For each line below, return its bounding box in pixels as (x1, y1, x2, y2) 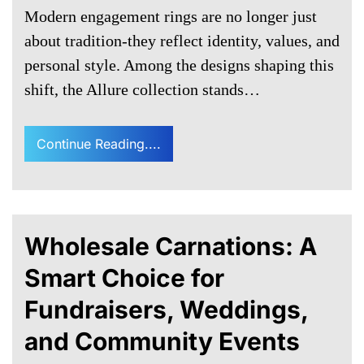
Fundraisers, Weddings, (24, 295, 308, 325)
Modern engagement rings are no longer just (24, 7, 317, 26)
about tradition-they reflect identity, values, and (24, 32, 340, 50)
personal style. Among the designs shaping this (24, 56, 334, 75)
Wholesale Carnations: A (24, 232, 317, 262)
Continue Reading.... (37, 136, 161, 153)
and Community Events (24, 327, 300, 357)
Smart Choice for (24, 263, 224, 293)
